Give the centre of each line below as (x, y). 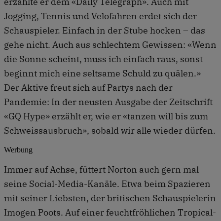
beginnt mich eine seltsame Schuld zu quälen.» (102, 73)
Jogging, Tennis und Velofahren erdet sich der (100, 16)
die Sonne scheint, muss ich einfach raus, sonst (103, 59)
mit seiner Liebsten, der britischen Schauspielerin (110, 198)
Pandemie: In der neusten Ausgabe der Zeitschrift (108, 102)
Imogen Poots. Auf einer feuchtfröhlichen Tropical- (110, 212)
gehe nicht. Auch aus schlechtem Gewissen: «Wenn (110, 44)
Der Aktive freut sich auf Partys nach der (88, 87)
